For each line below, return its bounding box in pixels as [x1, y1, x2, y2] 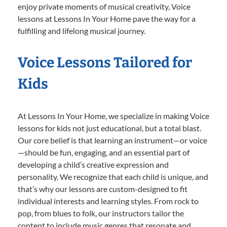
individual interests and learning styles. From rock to [18, 196, 199, 206]
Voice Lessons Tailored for [18, 54, 192, 71]
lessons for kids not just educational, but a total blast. [18, 123, 201, 133]
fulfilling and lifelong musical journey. [18, 25, 145, 35]
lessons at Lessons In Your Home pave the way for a [18, 13, 196, 23]
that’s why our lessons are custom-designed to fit [18, 183, 187, 194]
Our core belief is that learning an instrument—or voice [18, 135, 207, 145]
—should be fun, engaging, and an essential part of [18, 147, 190, 157]
